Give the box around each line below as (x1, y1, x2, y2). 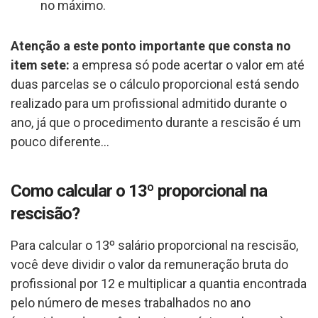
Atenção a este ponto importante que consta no (11, 38, 291, 53)
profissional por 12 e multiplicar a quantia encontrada (11, 275, 307, 291)
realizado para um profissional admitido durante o (11, 95, 287, 111)
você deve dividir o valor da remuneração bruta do (11, 256, 288, 272)
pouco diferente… (11, 133, 109, 149)
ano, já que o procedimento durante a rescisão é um (11, 114, 301, 130)
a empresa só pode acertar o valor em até (70, 57, 305, 72)
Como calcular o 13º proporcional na (11, 180, 267, 201)
